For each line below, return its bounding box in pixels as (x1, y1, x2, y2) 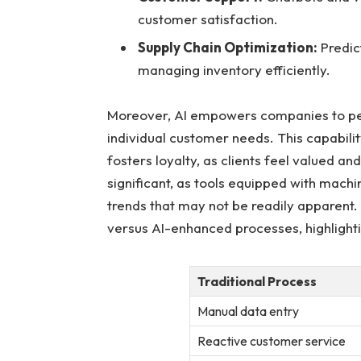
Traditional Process (197, 272, 317, 289)
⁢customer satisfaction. (137, 10, 278, 27)
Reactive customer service (197, 332, 346, 349)
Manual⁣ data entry (197, 302, 299, 319)
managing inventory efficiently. (137, 61, 330, 79)
